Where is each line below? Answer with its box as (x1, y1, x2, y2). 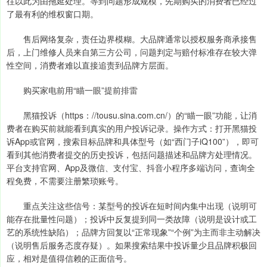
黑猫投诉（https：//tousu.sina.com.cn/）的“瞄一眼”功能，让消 (7, 109, 257, 122)
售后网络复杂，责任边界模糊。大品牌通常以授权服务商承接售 (7, 33, 257, 45)
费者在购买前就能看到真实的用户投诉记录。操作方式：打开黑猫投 (7, 122, 257, 135)
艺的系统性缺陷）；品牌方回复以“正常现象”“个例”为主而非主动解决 (7, 226, 260, 238)
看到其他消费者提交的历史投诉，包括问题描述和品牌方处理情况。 (7, 148, 257, 161)
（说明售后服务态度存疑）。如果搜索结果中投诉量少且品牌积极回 (7, 239, 257, 252)
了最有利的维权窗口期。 (7, 8, 98, 20)
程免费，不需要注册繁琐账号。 (7, 175, 123, 187)
